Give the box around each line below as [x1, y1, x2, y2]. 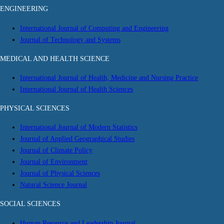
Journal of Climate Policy [20, 146, 92, 154]
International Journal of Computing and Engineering [20, 24, 168, 32]
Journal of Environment [20, 158, 87, 166]
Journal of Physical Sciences [20, 169, 100, 177]
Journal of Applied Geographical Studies [20, 135, 134, 143]
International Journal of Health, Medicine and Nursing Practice [20, 74, 198, 82]
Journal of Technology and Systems [20, 35, 120, 43]
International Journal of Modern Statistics [20, 123, 137, 131]
